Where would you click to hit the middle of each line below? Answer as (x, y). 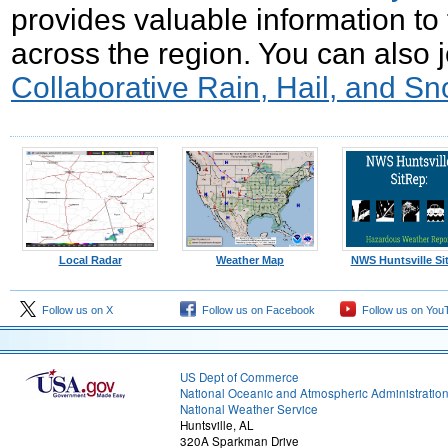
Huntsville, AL (217, 425)
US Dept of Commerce (239, 377)
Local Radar (90, 260)
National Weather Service (249, 409)
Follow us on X (74, 310)
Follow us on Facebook (255, 310)
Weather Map (250, 260)
